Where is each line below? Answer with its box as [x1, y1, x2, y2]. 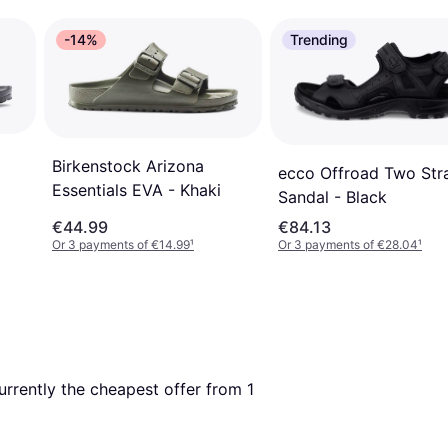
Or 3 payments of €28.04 [278, 237, 418, 253]
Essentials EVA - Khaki [52, 179, 221, 200]
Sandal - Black [278, 187, 387, 208]
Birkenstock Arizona [52, 155, 204, 176]
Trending [290, 31, 348, 48]
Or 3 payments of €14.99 [52, 237, 190, 253]
